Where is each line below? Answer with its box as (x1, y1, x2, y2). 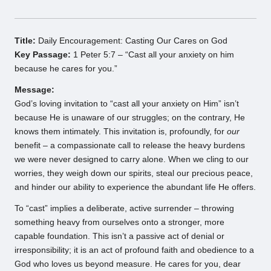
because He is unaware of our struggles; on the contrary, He (15, 113, 245, 123)
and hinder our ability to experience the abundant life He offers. (15, 183, 256, 192)
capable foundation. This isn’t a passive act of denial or (15, 232, 224, 241)
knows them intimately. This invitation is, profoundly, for (15, 127, 227, 137)
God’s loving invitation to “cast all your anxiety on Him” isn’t (15, 99, 239, 109)
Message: (15, 85, 54, 95)
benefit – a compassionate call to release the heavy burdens (15, 141, 245, 151)
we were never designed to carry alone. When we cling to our (15, 155, 249, 165)
